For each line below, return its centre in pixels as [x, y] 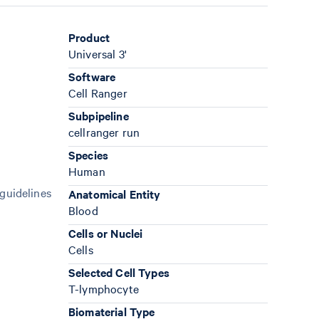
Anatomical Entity [115, 194]
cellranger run [104, 132]
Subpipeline [99, 115]
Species [89, 155]
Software [92, 76]
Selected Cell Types [119, 272]
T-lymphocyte [104, 288]
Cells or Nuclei [106, 233]
